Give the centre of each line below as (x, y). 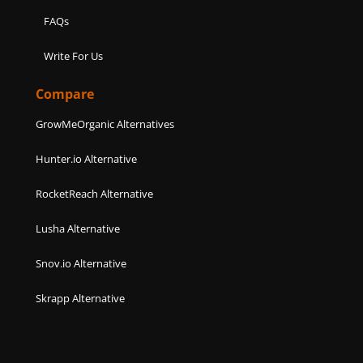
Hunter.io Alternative (87, 158)
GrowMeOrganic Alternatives (105, 124)
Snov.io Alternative (81, 263)
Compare (65, 94)
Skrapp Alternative (81, 298)
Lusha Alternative (78, 228)
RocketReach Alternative (95, 193)
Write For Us (74, 56)
